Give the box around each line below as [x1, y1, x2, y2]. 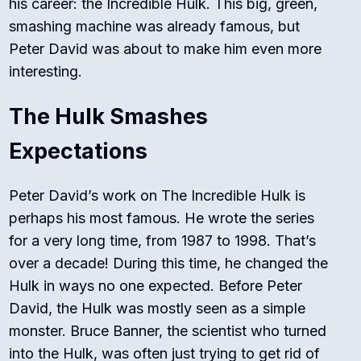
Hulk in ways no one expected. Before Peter [9, 277, 303, 295]
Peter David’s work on [9, 187, 162, 205]
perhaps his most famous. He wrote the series [9, 210, 315, 227]
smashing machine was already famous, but [9, 18, 301, 35]
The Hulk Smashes [9, 103, 209, 131]
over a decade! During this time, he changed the [9, 255, 329, 272]
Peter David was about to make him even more [9, 40, 322, 58]
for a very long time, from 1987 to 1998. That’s [9, 232, 317, 250]
